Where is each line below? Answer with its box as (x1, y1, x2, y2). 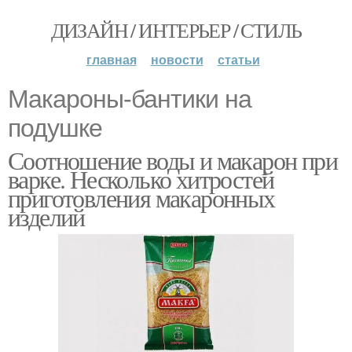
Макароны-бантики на (8, 85, 251, 113)
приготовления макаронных (8, 181, 275, 214)
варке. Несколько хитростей (8, 162, 274, 196)
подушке (8, 114, 102, 142)
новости (150, 50, 203, 68)
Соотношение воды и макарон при (8, 143, 337, 177)
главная (86, 50, 137, 68)
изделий (8, 200, 85, 233)
